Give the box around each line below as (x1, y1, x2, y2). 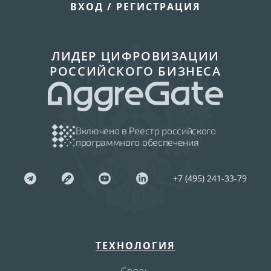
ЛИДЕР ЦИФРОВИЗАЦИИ (51, 48, 220, 64)
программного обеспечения (76, 135, 199, 148)
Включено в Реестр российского (76, 124, 216, 136)
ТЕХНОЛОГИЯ (96, 238, 175, 252)
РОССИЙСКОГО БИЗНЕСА (50, 63, 221, 79)
